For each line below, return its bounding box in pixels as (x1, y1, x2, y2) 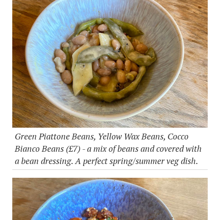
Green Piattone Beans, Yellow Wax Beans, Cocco (15, 130, 189, 142)
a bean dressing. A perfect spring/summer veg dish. (15, 155, 198, 166)
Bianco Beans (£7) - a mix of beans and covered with (15, 142, 202, 154)
